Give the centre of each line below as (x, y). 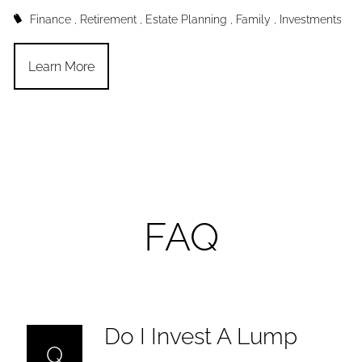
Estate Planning (186, 19)
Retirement (108, 19)
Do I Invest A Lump (200, 337)
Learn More (62, 66)
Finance (50, 19)
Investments (310, 19)
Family (253, 19)
